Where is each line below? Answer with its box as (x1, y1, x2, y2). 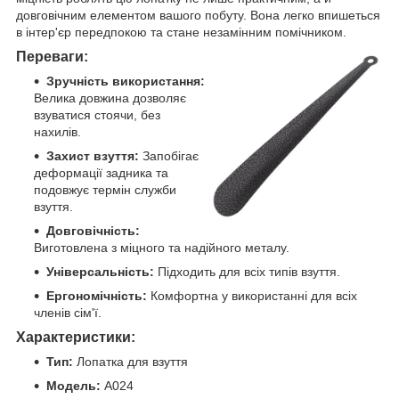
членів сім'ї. (34, 305, 102, 320)
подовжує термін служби (34, 182, 176, 197)
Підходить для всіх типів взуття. (154, 264, 340, 279)
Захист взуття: (46, 148, 139, 163)
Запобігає (139, 148, 199, 163)
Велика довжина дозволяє (34, 90, 186, 105)
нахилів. (34, 124, 81, 139)
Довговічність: (46, 223, 140, 238)
